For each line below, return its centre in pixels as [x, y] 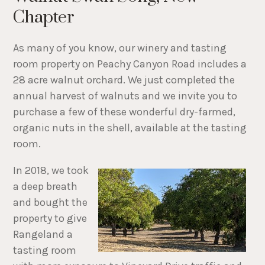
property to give [50, 218]
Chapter [44, 18]
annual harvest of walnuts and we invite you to [125, 96]
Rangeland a [43, 234]
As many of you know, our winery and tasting [120, 48]
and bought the [51, 202]
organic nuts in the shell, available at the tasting [130, 127]
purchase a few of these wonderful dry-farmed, [125, 112]
